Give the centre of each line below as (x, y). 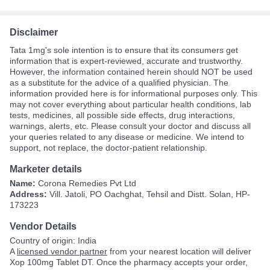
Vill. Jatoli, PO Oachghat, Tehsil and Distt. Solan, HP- (150, 194)
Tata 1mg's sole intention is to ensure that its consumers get (124, 50)
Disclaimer (34, 32)
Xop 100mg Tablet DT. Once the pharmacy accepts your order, (129, 262)
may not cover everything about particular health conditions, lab (130, 104)
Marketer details (46, 169)
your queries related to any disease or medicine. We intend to (127, 137)
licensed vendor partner (62, 251)
